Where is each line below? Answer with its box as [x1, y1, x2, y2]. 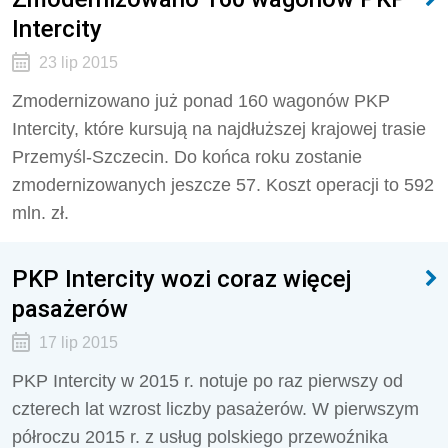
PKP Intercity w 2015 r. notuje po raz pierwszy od [12, 371, 403, 391]
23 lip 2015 [38, 54, 118, 71]
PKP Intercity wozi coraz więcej [12, 264, 352, 293]
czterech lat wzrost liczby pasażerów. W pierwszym [12, 399, 419, 419]
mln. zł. [12, 203, 69, 223]
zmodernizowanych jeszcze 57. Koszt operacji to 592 [12, 175, 434, 195]
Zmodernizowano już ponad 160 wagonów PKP [12, 91, 390, 111]
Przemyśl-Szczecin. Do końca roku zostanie [12, 147, 362, 167]
